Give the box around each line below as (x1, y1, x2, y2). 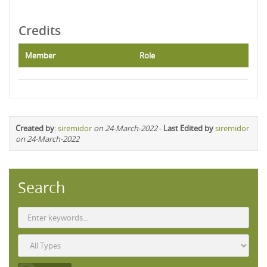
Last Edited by (163, 123, 213, 133)
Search (18, 178, 65, 197)
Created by (15, 123, 54, 133)
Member (25, 50, 55, 61)
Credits (18, 22, 61, 39)
